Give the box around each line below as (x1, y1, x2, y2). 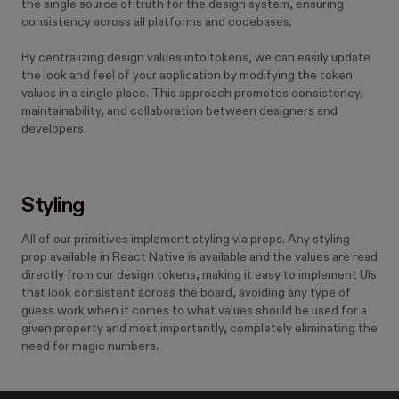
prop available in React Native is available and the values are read (21, 250, 378, 264)
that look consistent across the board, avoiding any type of (21, 286, 351, 299)
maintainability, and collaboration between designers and (21, 104, 338, 118)
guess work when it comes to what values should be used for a (21, 304, 367, 317)
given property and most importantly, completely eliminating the (21, 322, 378, 335)
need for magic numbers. (21, 339, 159, 353)
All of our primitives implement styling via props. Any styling (21, 232, 350, 246)
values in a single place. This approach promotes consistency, (21, 86, 363, 100)
